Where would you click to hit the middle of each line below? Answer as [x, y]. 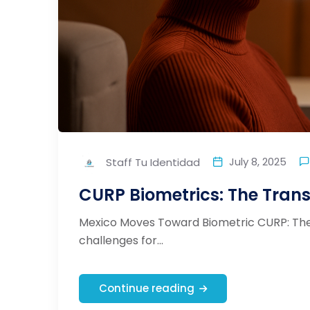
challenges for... [121, 241]
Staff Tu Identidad [152, 163]
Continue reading [147, 289]
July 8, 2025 [258, 161]
